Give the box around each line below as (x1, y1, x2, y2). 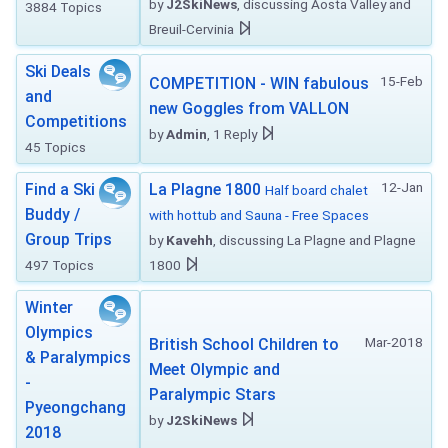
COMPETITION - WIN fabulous (149, 74, 369, 93)
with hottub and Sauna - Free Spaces (149, 207, 369, 223)
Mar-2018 (365, 334, 423, 350)
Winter (25, 298, 73, 317)
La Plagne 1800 (149, 180, 265, 199)
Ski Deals (25, 62, 91, 81)
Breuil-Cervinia (149, 21, 234, 37)
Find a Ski (25, 180, 95, 199)
